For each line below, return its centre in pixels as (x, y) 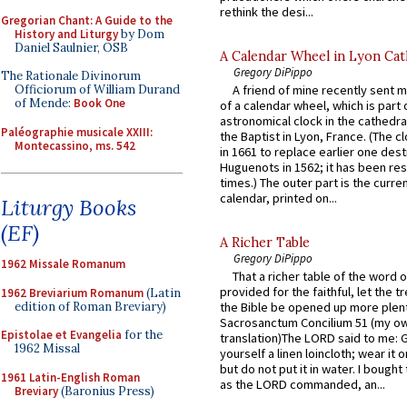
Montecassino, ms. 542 (75, 145)
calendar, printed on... (278, 199)
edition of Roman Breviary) (90, 306)
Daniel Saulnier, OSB (71, 47)
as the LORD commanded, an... (303, 385)
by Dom (141, 34)
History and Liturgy (66, 34)
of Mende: (44, 103)
